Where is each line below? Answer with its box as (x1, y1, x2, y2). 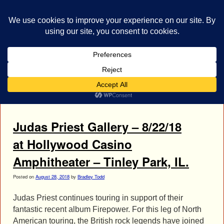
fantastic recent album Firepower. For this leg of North (13, 205, 201, 214)
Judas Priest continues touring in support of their (13, 193, 183, 202)
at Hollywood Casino (13, 135, 132, 153)
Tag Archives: (13, 90, 87, 103)
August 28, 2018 (35, 173, 69, 180)
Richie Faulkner (86, 90, 167, 103)
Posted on (13, 173, 35, 180)
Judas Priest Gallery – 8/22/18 (13, 118, 181, 135)
